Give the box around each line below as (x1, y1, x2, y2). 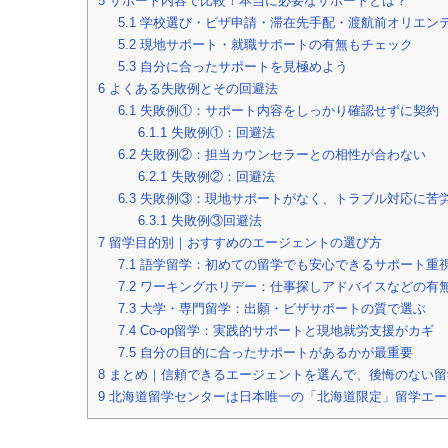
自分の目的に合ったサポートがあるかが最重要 (135, 345, 413, 361)
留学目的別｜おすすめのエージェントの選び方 (105, 235, 382, 251)
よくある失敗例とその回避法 (105, 81, 278, 97)
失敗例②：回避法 (166, 169, 275, 185)
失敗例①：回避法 (166, 125, 275, 141)
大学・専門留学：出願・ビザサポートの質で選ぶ (135, 301, 426, 317)
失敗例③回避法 (166, 213, 262, 229)
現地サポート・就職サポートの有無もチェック (135, 37, 413, 53)
